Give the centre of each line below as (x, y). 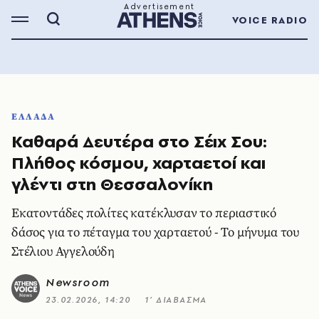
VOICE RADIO (270, 20)
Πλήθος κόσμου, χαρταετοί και (138, 163)
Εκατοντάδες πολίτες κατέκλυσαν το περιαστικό (144, 213)
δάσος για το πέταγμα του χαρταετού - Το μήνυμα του (155, 232)
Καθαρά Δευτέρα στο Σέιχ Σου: (139, 141)
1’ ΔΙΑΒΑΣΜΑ (176, 300)
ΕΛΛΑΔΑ (33, 117)
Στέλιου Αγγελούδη (63, 252)
